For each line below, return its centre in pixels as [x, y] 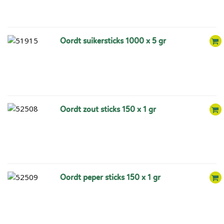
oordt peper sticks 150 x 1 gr [113, 178]
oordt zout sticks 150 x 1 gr [111, 110]
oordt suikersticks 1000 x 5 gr [116, 41]
